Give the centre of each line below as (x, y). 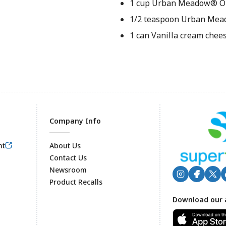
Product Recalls (76, 182)
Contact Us (68, 158)
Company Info (75, 121)
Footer (57, 187)
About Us (65, 146)
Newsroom (68, 170)
